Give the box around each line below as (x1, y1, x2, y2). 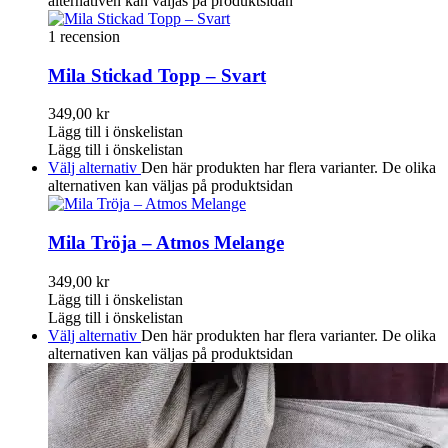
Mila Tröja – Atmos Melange (48, 232, 284, 253)
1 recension (48, 27, 120, 45)
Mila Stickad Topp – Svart (48, 64, 266, 86)
